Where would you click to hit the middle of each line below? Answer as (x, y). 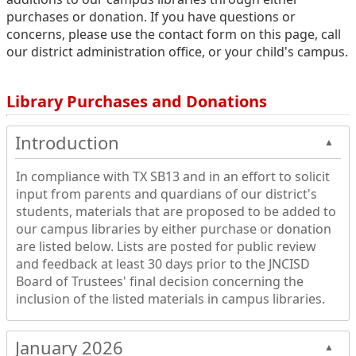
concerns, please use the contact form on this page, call (173, 34)
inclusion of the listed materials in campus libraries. (170, 298)
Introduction (67, 142)
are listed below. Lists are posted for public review (166, 246)
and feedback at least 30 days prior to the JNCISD (163, 263)
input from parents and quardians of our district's (166, 193)
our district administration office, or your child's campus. (177, 51)
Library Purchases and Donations (136, 101)
